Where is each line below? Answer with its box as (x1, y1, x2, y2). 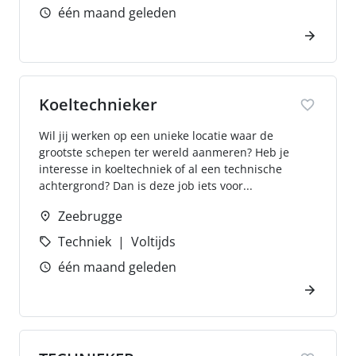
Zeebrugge (58, 207, 122, 225)
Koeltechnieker (39, 94, 157, 115)
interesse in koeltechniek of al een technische (39, 161, 282, 176)
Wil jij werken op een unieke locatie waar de (39, 128, 273, 143)
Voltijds (131, 233, 176, 250)
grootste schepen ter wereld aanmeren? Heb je (39, 145, 289, 160)
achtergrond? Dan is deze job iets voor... (39, 178, 253, 193)
